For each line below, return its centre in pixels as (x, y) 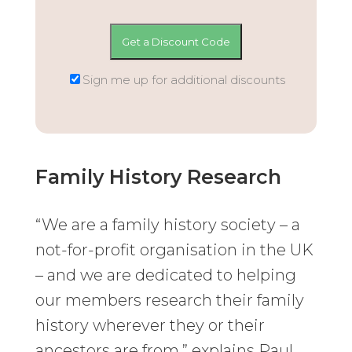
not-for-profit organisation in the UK (174, 249)
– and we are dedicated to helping (165, 275)
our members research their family (169, 300)
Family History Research (158, 176)
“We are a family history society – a (167, 224)
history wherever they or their (150, 325)
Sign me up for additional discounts (183, 79)
